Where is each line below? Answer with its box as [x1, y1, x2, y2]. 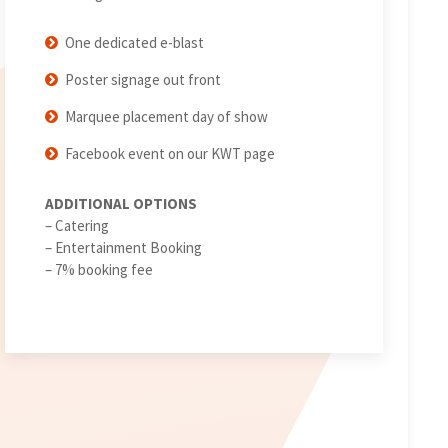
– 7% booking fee [44, 259, 153, 279]
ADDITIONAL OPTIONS [44, 193, 197, 213]
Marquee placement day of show [64, 107, 268, 127]
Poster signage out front [64, 70, 221, 90]
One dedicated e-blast [64, 33, 204, 53]
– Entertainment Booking [44, 237, 202, 257]
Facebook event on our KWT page [64, 144, 275, 164]
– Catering [44, 215, 109, 235]
